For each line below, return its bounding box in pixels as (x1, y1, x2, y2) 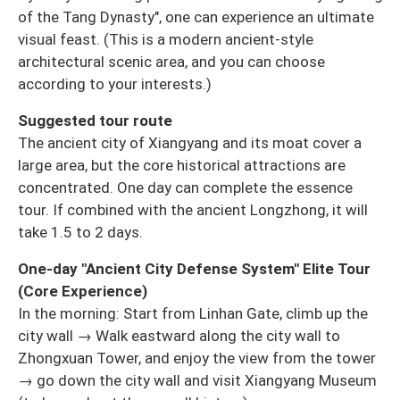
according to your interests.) (18, 75, 212, 94)
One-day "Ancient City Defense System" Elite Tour (18, 260, 371, 279)
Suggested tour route (18, 112, 172, 130)
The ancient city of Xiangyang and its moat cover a (18, 134, 362, 153)
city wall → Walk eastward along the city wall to (18, 327, 340, 346)
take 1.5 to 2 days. (18, 223, 143, 242)
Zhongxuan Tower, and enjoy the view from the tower (18, 349, 376, 368)
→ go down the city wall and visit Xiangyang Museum (18, 371, 377, 390)
